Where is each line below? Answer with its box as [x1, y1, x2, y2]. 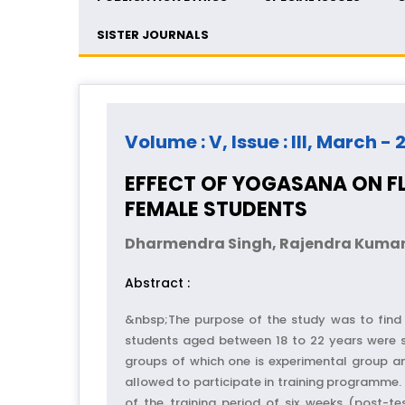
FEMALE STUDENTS [125, 195, 307, 224]
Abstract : [125, 274, 190, 293]
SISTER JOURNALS [97, 26, 209, 44]
